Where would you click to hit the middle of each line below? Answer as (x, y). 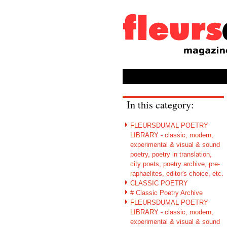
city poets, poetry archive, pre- (175, 164)
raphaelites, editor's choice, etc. (177, 173)
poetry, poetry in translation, (171, 154)
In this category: (160, 105)
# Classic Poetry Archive (166, 193)
